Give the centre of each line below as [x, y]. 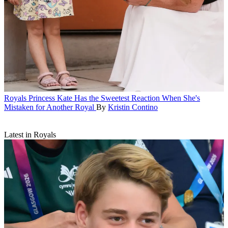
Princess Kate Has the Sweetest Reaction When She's [114, 98]
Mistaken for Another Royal [49, 107]
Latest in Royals [30, 134]
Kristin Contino [133, 107]
